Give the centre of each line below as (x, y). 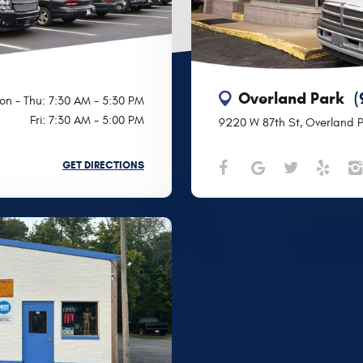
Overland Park (291, 99)
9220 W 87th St (259, 123)
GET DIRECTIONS (103, 166)
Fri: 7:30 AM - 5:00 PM (87, 121)
